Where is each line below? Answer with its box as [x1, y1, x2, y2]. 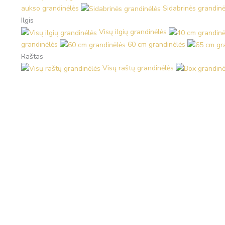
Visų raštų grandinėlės [102, 63, 174, 73]
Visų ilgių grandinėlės [99, 27, 167, 37]
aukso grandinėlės [21, 4, 79, 14]
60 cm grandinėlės [128, 39, 185, 49]
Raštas [21, 51, 43, 61]
